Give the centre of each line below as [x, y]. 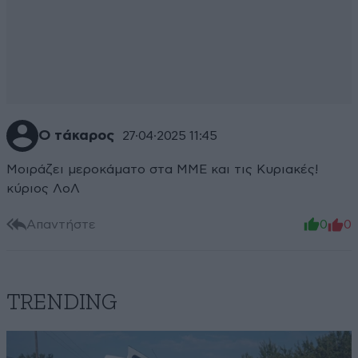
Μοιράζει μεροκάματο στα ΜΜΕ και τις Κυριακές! [162, 170]
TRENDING [62, 303]
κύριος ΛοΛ [43, 189]
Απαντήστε [61, 224]
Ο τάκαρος [76, 136]
